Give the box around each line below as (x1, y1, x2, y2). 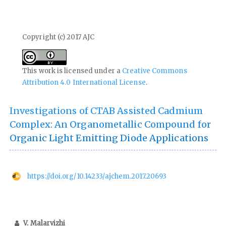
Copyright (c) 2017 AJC (22, 32, 95, 41)
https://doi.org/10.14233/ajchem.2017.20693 (27, 172, 167, 181)
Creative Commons (122, 66, 187, 75)
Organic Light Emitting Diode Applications (10, 132, 209, 144)
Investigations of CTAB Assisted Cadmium (10, 104, 203, 117)
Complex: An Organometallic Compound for (10, 118, 211, 130)
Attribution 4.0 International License (22, 78, 146, 87)
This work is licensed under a (22, 66, 123, 75)
